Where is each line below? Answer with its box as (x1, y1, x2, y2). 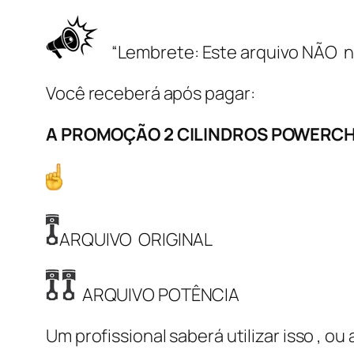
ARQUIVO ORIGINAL (59, 228, 213, 252)
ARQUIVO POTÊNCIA (75, 283, 240, 307)
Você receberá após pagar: (46, 81, 255, 106)
